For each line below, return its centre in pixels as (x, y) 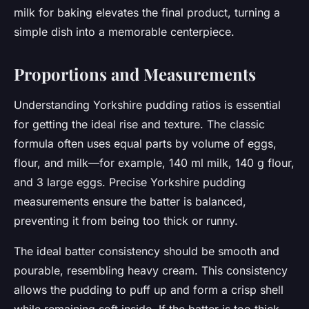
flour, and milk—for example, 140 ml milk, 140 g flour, (154, 163)
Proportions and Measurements (135, 74)
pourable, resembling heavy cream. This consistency (151, 271)
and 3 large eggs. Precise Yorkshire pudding (130, 182)
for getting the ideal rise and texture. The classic (139, 124)
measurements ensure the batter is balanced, (130, 202)
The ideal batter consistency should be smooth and (147, 251)
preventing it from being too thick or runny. (126, 221)
